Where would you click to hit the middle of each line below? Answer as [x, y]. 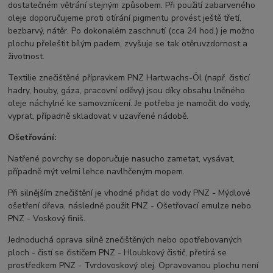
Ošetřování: [33, 138]
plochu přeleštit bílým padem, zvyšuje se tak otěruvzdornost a [128, 44]
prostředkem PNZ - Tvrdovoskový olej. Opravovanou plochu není [133, 266]
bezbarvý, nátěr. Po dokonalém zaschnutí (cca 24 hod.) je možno [132, 31]
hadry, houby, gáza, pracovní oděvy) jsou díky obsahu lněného [127, 91]
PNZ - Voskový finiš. [47, 219]
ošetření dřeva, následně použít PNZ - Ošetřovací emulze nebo [130, 206]
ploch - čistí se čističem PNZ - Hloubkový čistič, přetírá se [118, 253]
